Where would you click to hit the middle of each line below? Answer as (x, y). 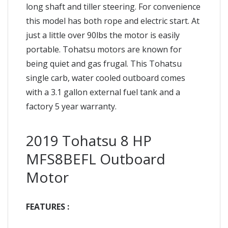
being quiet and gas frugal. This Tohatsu (104, 63)
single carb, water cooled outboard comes (106, 78)
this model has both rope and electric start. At (113, 21)
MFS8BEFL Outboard (96, 159)
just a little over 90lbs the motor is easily (103, 35)
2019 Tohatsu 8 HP (89, 140)
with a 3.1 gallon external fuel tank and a (103, 92)
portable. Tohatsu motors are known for (104, 49)
